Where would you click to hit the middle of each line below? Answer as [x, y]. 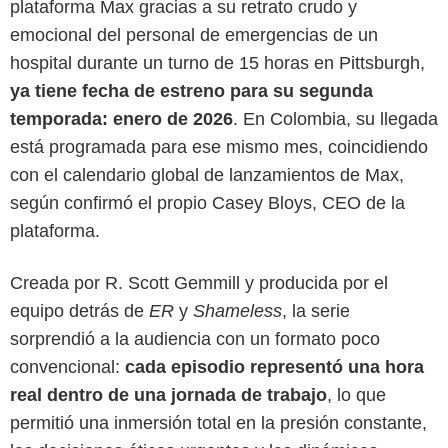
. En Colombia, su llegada [335, 119]
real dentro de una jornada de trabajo [168, 395]
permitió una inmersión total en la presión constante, [218, 423]
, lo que [356, 395]
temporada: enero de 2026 [121, 119]
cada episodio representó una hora [274, 367]
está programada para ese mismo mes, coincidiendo [219, 147]
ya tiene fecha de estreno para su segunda [191, 91]
